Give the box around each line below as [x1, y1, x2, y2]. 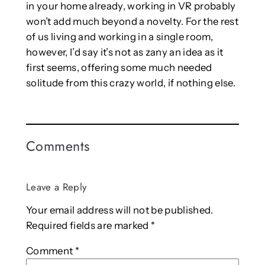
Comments [25, 135, 90, 156]
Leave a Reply [25, 179, 87, 194]
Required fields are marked [25, 219, 151, 232]
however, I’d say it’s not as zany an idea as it [25, 46, 224, 58]
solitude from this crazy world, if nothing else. [25, 76, 235, 89]
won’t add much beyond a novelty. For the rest [25, 15, 238, 27]
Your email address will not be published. [25, 204, 214, 216]
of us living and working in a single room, [25, 30, 213, 43]
